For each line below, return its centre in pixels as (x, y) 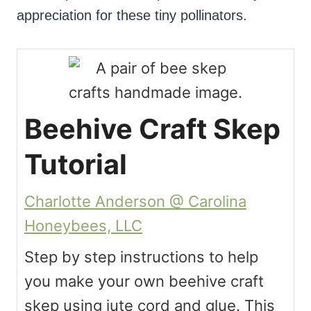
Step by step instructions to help (141, 257)
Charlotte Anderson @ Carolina (135, 202)
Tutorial (76, 165)
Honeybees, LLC (83, 226)
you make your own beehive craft (144, 281)
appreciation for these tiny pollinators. (132, 16)
